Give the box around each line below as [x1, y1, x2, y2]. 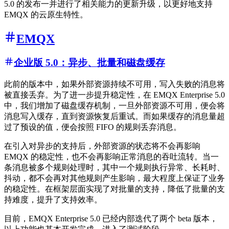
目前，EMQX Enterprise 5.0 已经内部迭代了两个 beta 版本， [4, 214, 218, 223]
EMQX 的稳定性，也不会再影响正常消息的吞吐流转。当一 [4, 152, 219, 161]
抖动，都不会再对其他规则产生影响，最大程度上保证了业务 [4, 173, 225, 182]
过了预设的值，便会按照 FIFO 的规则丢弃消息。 [4, 122, 181, 131]
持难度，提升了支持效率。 [4, 195, 102, 204]
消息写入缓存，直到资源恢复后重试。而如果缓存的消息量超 [4, 111, 225, 121]
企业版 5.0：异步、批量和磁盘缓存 [13, 57, 165, 68]
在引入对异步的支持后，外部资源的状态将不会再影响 [4, 141, 200, 150]
